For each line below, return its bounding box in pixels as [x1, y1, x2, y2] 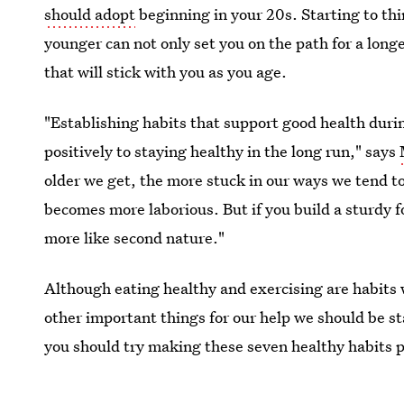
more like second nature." [44, 227, 225, 248]
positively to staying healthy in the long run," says [44, 141, 400, 161]
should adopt [44, 4, 136, 24]
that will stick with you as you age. [44, 61, 288, 82]
